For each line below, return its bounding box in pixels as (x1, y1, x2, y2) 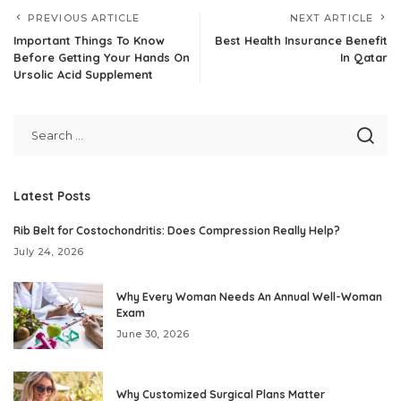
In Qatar (340, 49, 388, 64)
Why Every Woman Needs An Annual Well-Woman (116, 289, 382, 303)
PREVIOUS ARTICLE (28, 11, 141, 24)
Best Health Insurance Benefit (215, 32, 388, 47)
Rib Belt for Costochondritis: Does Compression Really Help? (13, 223, 340, 237)
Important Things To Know (13, 32, 165, 47)
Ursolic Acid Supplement (13, 66, 153, 81)
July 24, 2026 (13, 244, 84, 258)
